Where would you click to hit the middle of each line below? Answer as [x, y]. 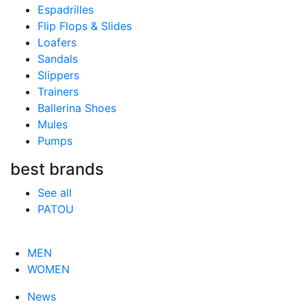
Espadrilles [66, 10]
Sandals [58, 59]
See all [55, 193]
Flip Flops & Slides [85, 26]
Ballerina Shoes [77, 108]
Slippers [58, 75]
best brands [57, 169]
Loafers [57, 42]
